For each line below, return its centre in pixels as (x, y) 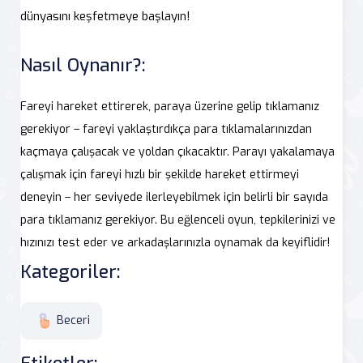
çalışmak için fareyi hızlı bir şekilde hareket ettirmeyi (160, 174)
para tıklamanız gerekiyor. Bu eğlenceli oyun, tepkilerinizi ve (178, 220)
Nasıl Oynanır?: (83, 65)
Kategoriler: (70, 271)
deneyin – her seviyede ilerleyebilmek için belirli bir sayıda (174, 197)
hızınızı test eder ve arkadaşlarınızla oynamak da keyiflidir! (175, 242)
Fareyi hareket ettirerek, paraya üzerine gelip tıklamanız (170, 106)
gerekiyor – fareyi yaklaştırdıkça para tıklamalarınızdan (166, 129)
